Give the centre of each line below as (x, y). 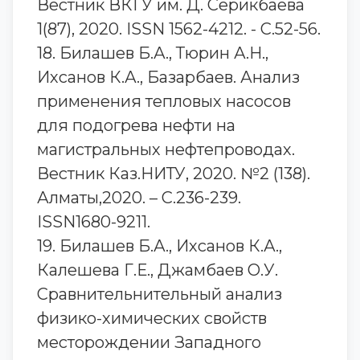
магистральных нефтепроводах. (166, 149)
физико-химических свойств (152, 318)
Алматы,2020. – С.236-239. (139, 198)
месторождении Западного (149, 342)
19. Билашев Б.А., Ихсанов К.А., (160, 246)
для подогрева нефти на (136, 125)
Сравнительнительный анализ (160, 294)
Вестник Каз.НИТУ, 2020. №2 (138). (174, 174)
